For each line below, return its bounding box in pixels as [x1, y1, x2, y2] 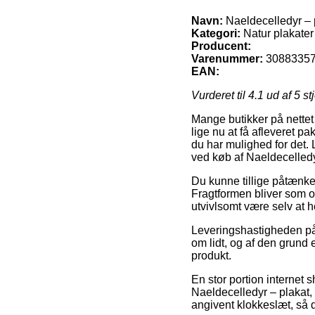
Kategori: [191, 27, 240, 39]
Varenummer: [191, 52, 263, 65]
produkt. [191, 249, 231, 262]
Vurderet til [191, 89, 248, 101]
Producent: [191, 39, 251, 52]
